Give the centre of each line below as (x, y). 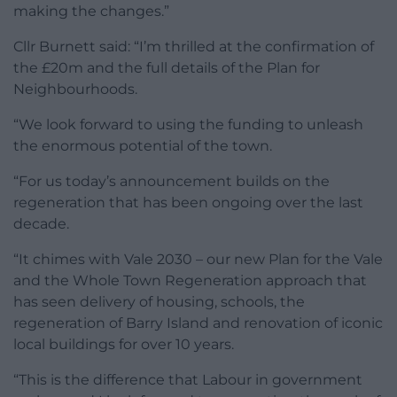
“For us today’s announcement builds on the (171, 181)
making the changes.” (91, 11)
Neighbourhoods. (75, 89)
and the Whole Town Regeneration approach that (190, 280)
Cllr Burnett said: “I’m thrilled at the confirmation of (194, 46)
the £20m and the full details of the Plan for (167, 67)
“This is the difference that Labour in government (188, 379)
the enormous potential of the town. (143, 145)
